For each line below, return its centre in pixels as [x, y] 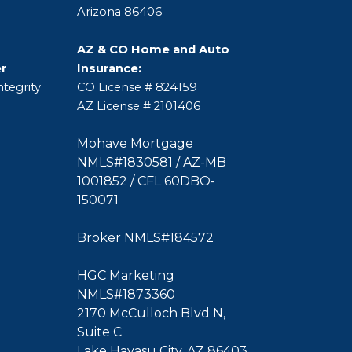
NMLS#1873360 [126, 294]
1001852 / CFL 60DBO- [147, 181]
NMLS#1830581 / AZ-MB [152, 162]
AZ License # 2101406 [139, 106]
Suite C [100, 332]
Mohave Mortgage [136, 143]
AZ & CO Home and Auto [154, 49]
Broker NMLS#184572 [146, 238]
